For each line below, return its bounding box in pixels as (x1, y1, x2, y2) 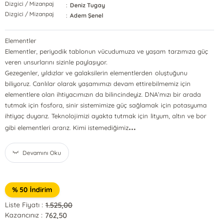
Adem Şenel (70, 12, 104, 19)
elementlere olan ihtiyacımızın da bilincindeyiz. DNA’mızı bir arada (5, 90, 201, 98)
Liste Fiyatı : (5, 200, 44, 209)
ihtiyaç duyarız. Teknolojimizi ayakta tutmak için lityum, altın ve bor (5, 112, 206, 120)
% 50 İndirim (12, 185, 53, 194)
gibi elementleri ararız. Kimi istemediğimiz (5, 124, 129, 131)
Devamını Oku (22, 149, 62, 156)
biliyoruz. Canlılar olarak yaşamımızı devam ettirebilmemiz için (5, 80, 191, 88)
